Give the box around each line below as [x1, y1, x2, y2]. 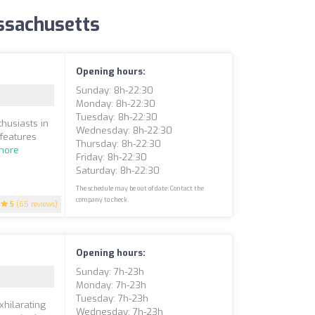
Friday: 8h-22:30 [76, 151, 148, 163]
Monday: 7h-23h [76, 279, 147, 291]
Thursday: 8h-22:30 [76, 138, 162, 150]
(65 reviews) [14, 200, 58, 209]
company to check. [76, 195, 129, 204]
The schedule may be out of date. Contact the [76, 184, 205, 193]
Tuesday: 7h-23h [76, 292, 149, 304]
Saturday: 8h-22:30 [76, 165, 160, 176]
